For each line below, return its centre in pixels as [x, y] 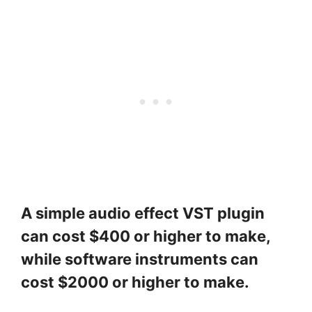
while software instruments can [140, 259]
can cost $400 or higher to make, [146, 236]
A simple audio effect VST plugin [143, 213]
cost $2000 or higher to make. [135, 282]
